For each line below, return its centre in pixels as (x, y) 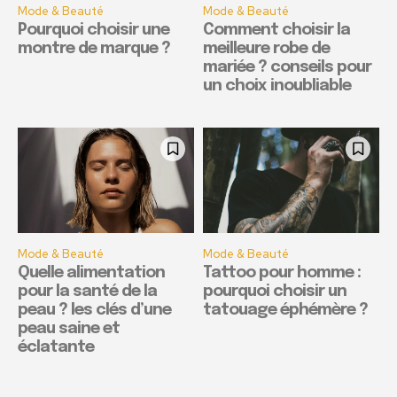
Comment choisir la (276, 30)
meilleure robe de (266, 48)
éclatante (56, 348)
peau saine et (69, 329)
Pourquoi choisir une (93, 30)
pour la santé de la (87, 292)
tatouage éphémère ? (285, 311)
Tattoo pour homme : (282, 273)
